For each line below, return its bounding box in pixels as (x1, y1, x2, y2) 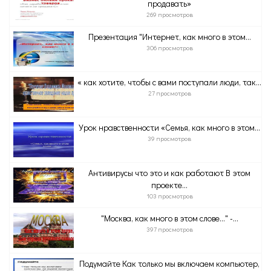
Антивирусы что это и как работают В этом (88, 167, 250, 178)
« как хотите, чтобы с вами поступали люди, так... (77, 76, 261, 88)
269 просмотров (146, 10, 193, 19)
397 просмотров (146, 224, 193, 233)
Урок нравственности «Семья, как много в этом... (79, 122, 260, 133)
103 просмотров (146, 191, 193, 200)
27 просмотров (148, 88, 191, 97)
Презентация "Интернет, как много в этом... (88, 31, 251, 42)
